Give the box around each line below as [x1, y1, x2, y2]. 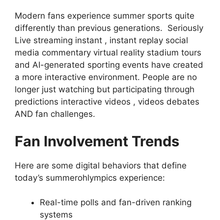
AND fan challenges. [15, 109, 95, 119]
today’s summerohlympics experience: [15, 172, 165, 183]
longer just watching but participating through [15, 84, 194, 95]
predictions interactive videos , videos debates [15, 97, 199, 107]
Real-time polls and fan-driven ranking [40, 197, 192, 208]
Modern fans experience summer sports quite [15, 11, 194, 21]
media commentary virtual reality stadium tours [15, 48, 201, 58]
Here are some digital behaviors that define [15, 160, 187, 170]
